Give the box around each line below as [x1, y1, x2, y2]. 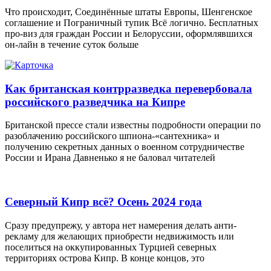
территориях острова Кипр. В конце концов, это [5, 252, 204, 263]
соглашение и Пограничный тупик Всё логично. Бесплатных [5, 17, 258, 28]
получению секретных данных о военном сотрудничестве [5, 142, 244, 152]
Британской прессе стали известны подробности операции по [5, 120, 261, 131]
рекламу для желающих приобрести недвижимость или [5, 230, 234, 241]
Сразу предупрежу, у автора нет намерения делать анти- [5, 220, 237, 230]
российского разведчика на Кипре [5, 95, 185, 108]
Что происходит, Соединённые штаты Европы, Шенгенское [5, 6, 252, 17]
